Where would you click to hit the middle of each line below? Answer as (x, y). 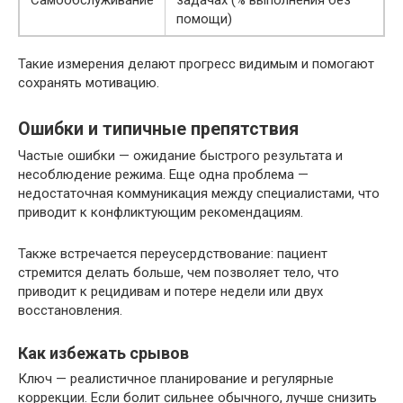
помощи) (204, 19)
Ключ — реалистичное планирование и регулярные (176, 379)
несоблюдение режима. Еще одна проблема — (163, 175)
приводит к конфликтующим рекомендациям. (161, 213)
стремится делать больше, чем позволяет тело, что (179, 273)
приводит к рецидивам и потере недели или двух (170, 292)
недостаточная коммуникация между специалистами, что (199, 194)
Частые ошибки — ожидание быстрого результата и (180, 156)
